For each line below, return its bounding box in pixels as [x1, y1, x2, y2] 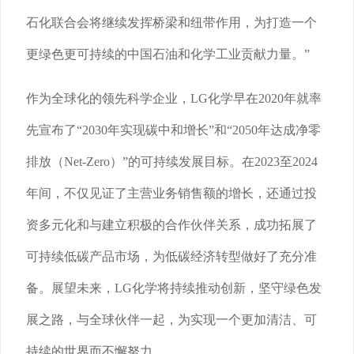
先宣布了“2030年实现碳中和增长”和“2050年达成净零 [26, 123, 321, 137]
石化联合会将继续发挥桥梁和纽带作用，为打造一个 [26, 16, 317, 30]
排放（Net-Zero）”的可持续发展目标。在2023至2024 [26, 155, 318, 169]
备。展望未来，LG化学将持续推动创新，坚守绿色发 [26, 281, 322, 296]
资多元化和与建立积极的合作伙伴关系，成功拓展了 [26, 218, 317, 232]
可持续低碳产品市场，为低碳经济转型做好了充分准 [26, 250, 317, 264]
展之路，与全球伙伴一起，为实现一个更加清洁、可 [26, 313, 317, 327]
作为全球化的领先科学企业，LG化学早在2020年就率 [26, 92, 322, 106]
